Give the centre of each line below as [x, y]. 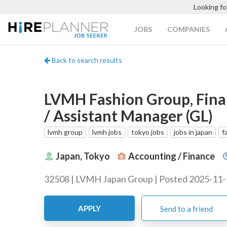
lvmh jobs [107, 132]
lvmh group [65, 132]
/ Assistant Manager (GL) [128, 116]
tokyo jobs [148, 132]
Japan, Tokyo [83, 156]
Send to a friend [186, 209]
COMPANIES [188, 29]
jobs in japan [193, 132]
